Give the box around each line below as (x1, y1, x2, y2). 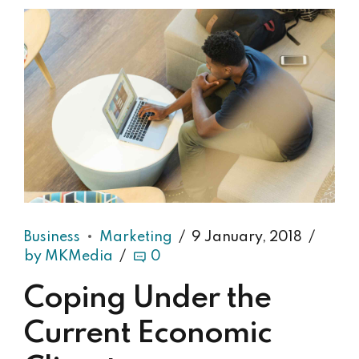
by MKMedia (24, 248, 113, 264)
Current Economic (24, 319, 272, 350)
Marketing (99, 229, 172, 244)
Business (24, 229, 80, 244)
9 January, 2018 (192, 229, 302, 244)
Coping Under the (24, 284, 271, 315)
